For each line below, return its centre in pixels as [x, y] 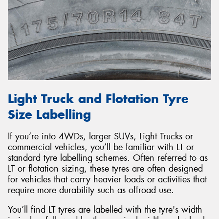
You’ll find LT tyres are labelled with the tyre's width [105, 209]
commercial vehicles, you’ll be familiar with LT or [101, 147]
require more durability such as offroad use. [91, 190]
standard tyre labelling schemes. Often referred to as [108, 158]
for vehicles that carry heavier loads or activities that [107, 180]
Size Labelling [49, 115]
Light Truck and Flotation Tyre [98, 99]
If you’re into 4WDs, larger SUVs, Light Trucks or [100, 137]
